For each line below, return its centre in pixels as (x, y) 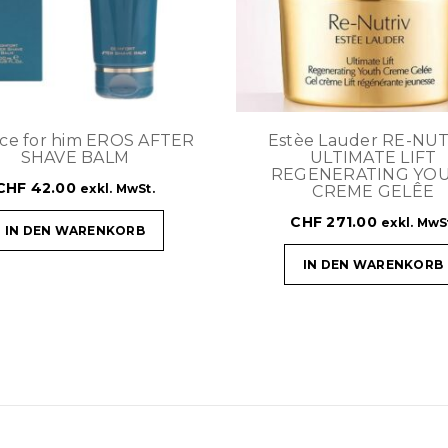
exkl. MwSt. (117, 188)
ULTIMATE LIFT (373, 157)
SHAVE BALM (75, 157)
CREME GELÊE (373, 191)
